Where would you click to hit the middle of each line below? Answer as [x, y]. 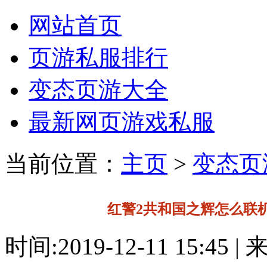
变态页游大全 [98, 90]
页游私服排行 [98, 58]
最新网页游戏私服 [122, 122]
